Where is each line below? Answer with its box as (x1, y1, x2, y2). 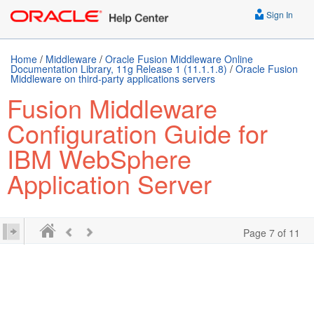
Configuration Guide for (7, 115, 268, 151)
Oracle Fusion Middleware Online (105, 52, 253, 66)
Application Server (7, 165, 212, 201)
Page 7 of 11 (243, 226, 300, 240)
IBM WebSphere (7, 140, 191, 176)
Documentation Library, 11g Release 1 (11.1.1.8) (11, 62, 227, 76)
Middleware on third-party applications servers (11, 71, 215, 86)
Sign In (264, 8, 293, 20)
